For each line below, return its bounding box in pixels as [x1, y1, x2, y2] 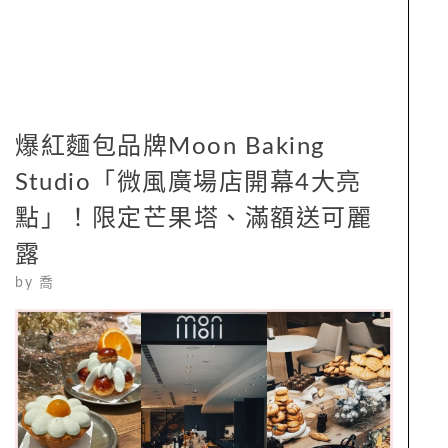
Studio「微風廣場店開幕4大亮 [15, 170, 362, 195]
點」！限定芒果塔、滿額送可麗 [15, 206, 372, 231]
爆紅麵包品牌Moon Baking [15, 134, 325, 159]
